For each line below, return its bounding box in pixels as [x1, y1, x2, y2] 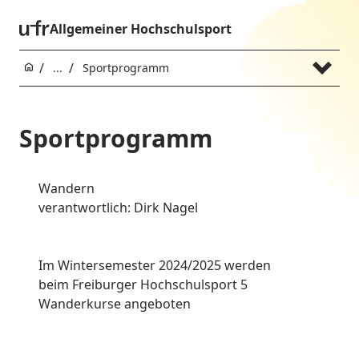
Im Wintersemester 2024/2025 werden [38, 256, 271, 275]
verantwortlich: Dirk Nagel [38, 199, 198, 217]
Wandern [38, 179, 95, 198]
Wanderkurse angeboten [38, 295, 191, 313]
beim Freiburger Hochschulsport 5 [38, 276, 248, 294]
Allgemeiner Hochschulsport [49, 20, 232, 38]
